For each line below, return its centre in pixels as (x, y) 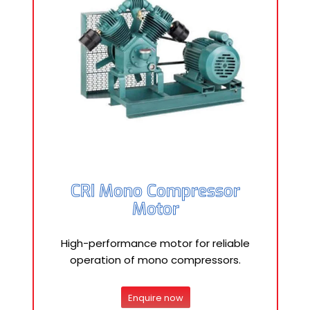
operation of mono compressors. (155, 260)
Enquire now (155, 298)
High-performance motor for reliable (155, 243)
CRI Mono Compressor (155, 191)
